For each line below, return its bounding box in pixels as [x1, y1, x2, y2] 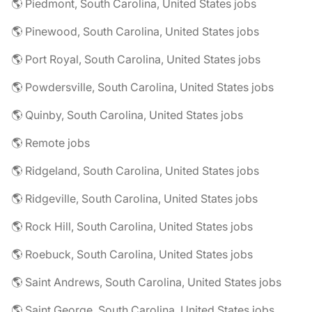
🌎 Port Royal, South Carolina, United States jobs [11, 52, 260, 66]
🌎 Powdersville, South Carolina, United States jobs [11, 80, 274, 94]
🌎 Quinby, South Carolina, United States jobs [11, 108, 243, 122]
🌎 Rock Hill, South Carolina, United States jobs [11, 219, 253, 233]
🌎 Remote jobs [11, 136, 90, 150]
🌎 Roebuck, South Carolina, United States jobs [11, 247, 253, 261]
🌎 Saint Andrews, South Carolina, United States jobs [11, 275, 281, 289]
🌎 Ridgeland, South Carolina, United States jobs [11, 164, 259, 178]
